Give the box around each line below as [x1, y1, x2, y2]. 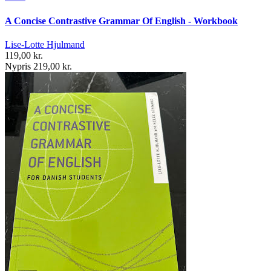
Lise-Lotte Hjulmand [5, 39, 85, 50]
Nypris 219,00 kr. [5, 61, 72, 71]
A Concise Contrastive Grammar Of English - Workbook [5, 15, 238, 26]
